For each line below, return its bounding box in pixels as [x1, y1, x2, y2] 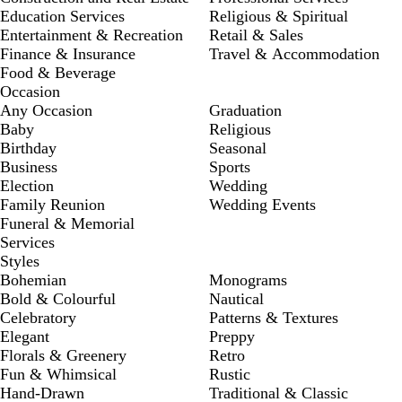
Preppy [209, 328, 255, 345]
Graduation [209, 101, 282, 119]
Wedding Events [209, 196, 316, 214]
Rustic [209, 365, 250, 383]
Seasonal [209, 139, 267, 157]
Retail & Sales [209, 26, 303, 44]
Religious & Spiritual [209, 7, 348, 25]
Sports [209, 158, 250, 176]
